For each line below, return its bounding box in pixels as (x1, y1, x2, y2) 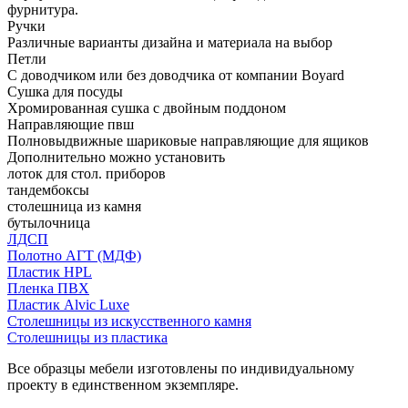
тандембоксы (7, 181, 89, 198)
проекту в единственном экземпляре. (7, 376, 239, 393)
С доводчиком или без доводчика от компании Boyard (7, 66, 344, 83)
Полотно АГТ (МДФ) (7, 247, 141, 263)
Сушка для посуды (7, 83, 123, 99)
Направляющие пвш (7, 116, 134, 132)
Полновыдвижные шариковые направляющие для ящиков (7, 132, 369, 148)
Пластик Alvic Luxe (7, 296, 129, 312)
